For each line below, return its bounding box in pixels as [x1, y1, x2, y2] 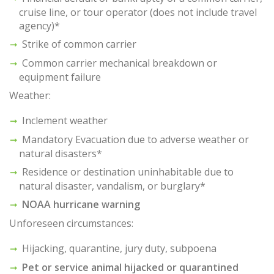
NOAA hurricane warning [22, 197, 140, 211]
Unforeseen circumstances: [9, 216, 133, 230]
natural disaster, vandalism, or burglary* [19, 179, 206, 193]
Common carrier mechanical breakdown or [22, 56, 217, 70]
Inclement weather [22, 113, 108, 127]
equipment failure [19, 70, 101, 84]
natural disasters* [19, 146, 102, 160]
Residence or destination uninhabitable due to [22, 165, 234, 179]
